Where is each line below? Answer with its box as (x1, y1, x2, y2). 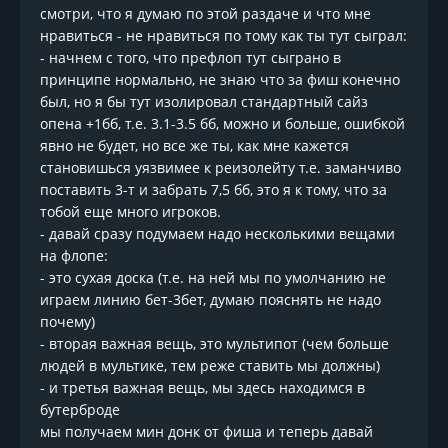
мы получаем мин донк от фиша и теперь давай (40, 422, 373, 442)
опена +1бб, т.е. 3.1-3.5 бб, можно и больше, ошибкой (40, 114, 405, 134)
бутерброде (40, 400, 120, 420)
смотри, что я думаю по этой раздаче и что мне (40, 4, 371, 24)
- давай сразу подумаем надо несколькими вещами (40, 224, 395, 244)
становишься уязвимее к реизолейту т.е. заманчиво (40, 158, 401, 178)
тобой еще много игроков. (40, 202, 221, 222)
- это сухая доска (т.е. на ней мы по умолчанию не (40, 268, 386, 288)
